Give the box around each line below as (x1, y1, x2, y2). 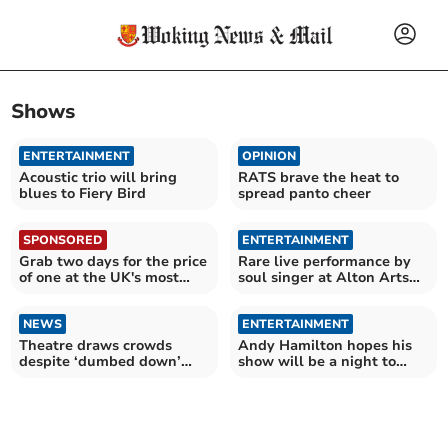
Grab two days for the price (19, 251, 208, 271)
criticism (19, 367, 78, 387)
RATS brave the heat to (238, 167, 399, 187)
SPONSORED (23, 231, 104, 248)
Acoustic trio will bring (19, 167, 178, 187)
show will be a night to (238, 351, 396, 371)
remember (238, 367, 309, 387)
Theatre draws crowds (19, 335, 173, 355)
